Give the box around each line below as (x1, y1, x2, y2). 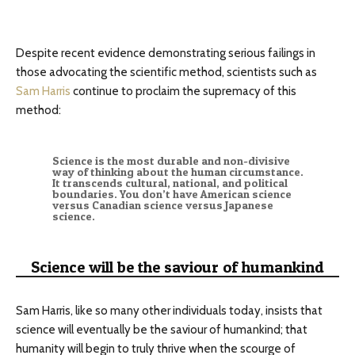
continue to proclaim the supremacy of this (71, 84, 296, 99)
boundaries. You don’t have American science (52, 187, 292, 202)
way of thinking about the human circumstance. (52, 165, 303, 180)
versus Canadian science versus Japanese (52, 198, 273, 213)
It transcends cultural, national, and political (52, 176, 288, 191)
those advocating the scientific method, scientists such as (16, 65, 317, 80)
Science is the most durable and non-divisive (52, 154, 290, 169)
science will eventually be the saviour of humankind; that (16, 323, 307, 338)
